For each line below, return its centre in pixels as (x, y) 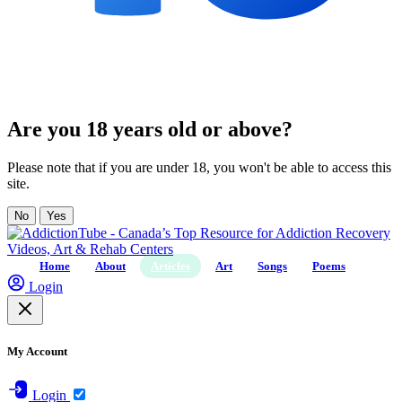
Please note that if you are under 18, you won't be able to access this (199, 167)
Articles (170, 266)
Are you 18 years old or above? (150, 129)
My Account (37, 351)
